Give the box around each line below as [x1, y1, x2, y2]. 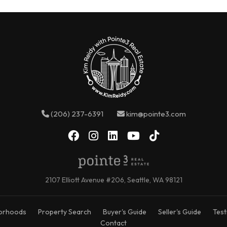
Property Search [37, 207, 91, 217]
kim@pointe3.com [124, 109, 186, 119]
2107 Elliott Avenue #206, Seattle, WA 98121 [45, 175, 182, 185]
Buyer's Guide [102, 207, 146, 217]
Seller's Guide [158, 207, 201, 217]
